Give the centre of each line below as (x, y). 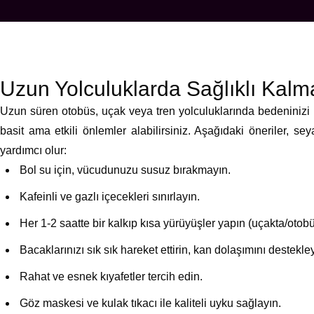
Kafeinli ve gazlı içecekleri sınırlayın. (110, 197)
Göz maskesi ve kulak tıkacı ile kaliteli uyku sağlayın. (150, 303)
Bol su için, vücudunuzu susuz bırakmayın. (125, 170)
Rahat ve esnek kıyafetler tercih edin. (111, 277)
